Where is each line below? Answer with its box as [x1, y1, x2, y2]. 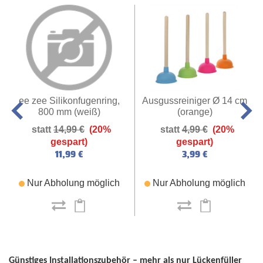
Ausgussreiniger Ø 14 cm [142, 96, 247, 106]
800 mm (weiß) [38, 107, 100, 117]
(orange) [177, 107, 213, 117]
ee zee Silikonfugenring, [18, 96, 120, 106]
